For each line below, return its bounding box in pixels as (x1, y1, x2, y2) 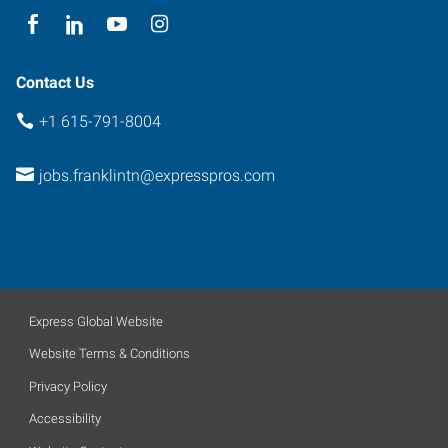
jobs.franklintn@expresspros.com (38, 166, 275, 185)
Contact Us (16, 72, 94, 92)
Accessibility (29, 411, 101, 426)
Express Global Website (29, 313, 163, 329)
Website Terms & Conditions (29, 346, 190, 361)
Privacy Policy (29, 378, 107, 394)
